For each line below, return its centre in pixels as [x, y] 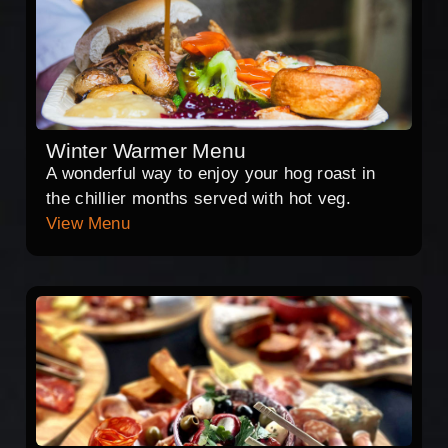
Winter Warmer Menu [146, 151]
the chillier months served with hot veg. [198, 199]
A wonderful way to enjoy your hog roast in [211, 174]
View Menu [88, 224]
